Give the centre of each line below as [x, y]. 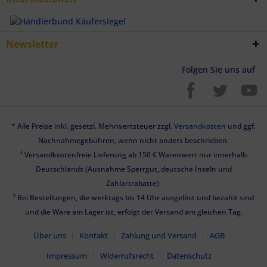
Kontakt [94, 235]
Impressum [67, 255]
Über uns [50, 235]
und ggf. [241, 126]
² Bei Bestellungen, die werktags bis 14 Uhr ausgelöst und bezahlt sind [133, 197]
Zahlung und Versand [159, 235]
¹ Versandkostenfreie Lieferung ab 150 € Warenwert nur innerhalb [133, 154]
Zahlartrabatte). [133, 183]
